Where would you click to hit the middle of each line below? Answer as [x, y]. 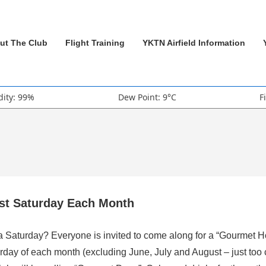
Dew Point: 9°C [147, 97]
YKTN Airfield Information [194, 42]
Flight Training [95, 42]
